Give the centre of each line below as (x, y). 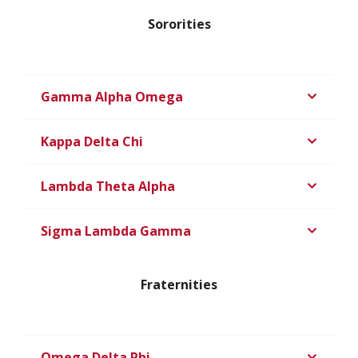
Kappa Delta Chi (92, 141)
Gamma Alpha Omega (112, 96)
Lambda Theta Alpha (108, 186)
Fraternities (179, 284)
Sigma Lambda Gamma (116, 231)
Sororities (179, 24)
